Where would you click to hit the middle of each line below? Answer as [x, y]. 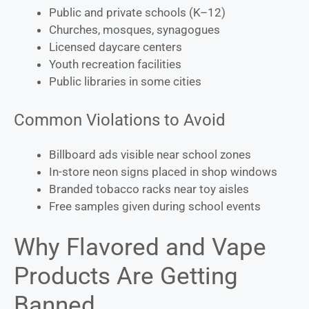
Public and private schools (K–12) [137, 12]
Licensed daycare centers [116, 47]
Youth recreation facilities [115, 64]
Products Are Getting [126, 276]
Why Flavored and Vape [140, 247]
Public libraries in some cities [125, 81]
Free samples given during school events [155, 207]
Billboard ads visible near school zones [150, 155]
